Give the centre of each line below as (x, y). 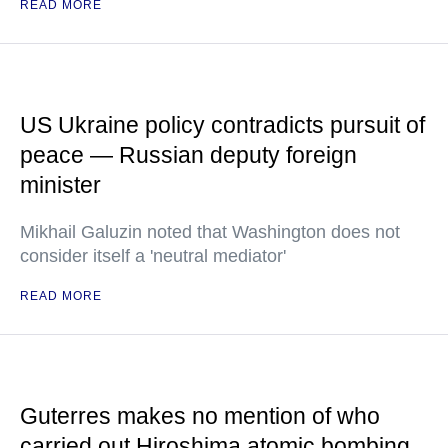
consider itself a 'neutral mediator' (153, 256)
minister (60, 185)
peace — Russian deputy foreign (188, 155)
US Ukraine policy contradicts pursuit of (222, 125)
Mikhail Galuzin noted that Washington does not (210, 232)
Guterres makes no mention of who (200, 416)
